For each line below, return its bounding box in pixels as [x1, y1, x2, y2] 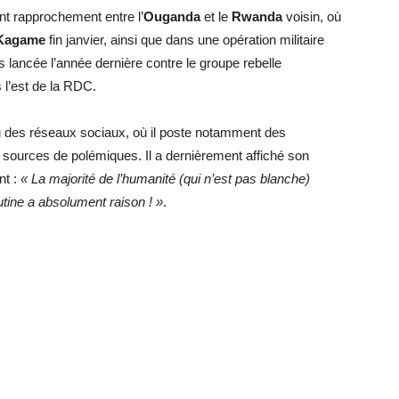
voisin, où [282, 9, 341, 24]
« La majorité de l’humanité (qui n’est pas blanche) [20, 171, 310, 186]
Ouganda [143, 9, 200, 24]
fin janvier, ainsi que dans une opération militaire [45, 32, 324, 47]
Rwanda [232, 9, 282, 24]
